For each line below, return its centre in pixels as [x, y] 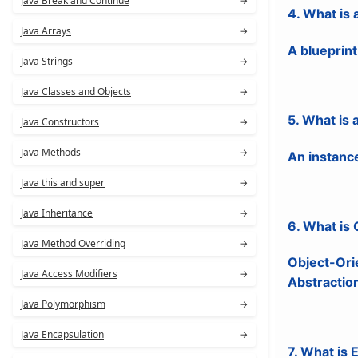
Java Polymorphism [63, 304]
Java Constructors [60, 122]
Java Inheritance [57, 213]
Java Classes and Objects [76, 91]
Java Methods [51, 152]
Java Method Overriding [73, 243]
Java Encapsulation [62, 334]
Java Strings [47, 61]
